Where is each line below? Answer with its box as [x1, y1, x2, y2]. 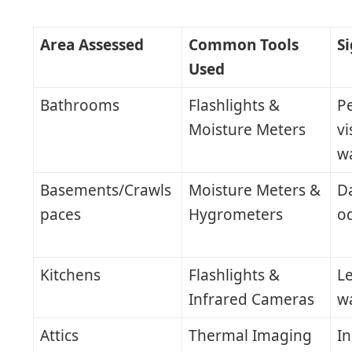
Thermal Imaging [188, 325, 312, 346]
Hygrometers [188, 204, 283, 225]
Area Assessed [39, 35, 144, 56]
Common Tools [188, 35, 299, 56]
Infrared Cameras [188, 289, 314, 310]
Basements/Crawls [39, 180, 171, 201]
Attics [39, 325, 79, 346]
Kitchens [39, 265, 101, 286]
